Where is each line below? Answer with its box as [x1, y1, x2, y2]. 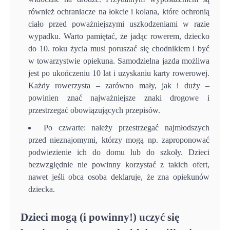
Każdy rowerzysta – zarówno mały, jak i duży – [28, 81, 209, 90]
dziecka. [28, 185, 55, 194]
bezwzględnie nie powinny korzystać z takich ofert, [28, 160, 209, 169]
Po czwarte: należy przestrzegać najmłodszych [43, 123, 210, 132]
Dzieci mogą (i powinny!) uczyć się [21, 210, 179, 223]
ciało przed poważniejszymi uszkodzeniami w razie [28, 20, 209, 29]
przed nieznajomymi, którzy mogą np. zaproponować [28, 136, 209, 145]
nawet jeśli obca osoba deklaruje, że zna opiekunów [28, 172, 209, 182]
